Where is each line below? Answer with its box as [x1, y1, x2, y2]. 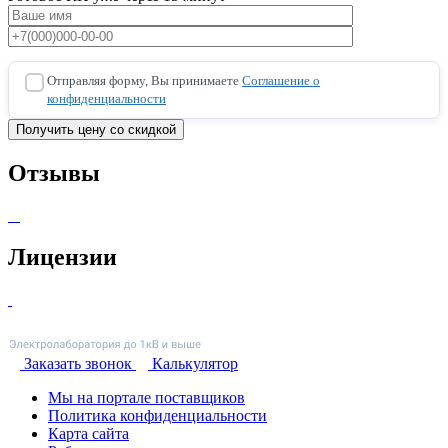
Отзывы [8, 159, 100, 186]
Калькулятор [152, 355, 238, 373]
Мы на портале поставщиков [48, 389, 245, 407]
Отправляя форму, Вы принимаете [47, 72, 242, 88]
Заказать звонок [24, 355, 132, 373]
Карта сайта [48, 425, 129, 443]
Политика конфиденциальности [48, 407, 267, 425]
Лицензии [8, 244, 117, 271]
